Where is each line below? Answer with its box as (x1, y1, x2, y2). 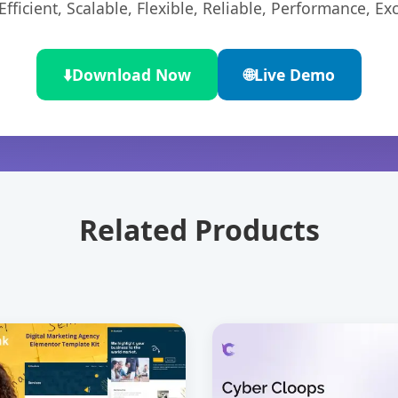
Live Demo (254, 64, 335, 85)
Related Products (78, 211, 320, 249)
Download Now (72, 64, 191, 85)
